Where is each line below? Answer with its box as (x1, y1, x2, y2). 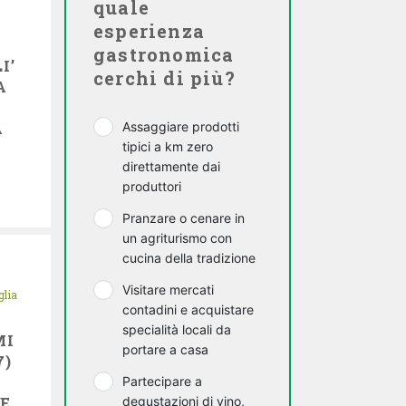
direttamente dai (122, 159, 220, 174)
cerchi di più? (93, 66, 236, 90)
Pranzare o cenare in (122, 210, 245, 226)
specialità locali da (122, 322, 231, 337)
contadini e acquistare (122, 302, 254, 317)
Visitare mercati (122, 282, 214, 297)
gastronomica (93, 43, 235, 66)
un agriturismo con (122, 230, 232, 246)
